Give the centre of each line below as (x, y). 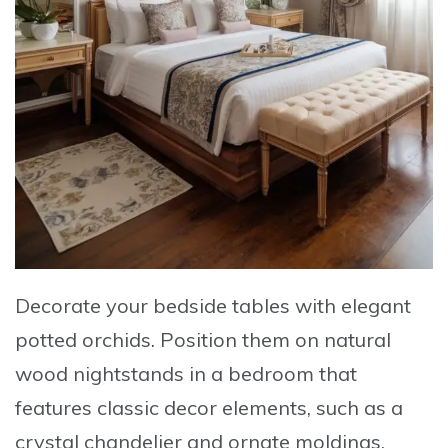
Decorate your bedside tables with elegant (213, 306)
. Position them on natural (271, 340)
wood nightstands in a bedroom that (186, 374)
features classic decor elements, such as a (209, 408)
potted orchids (83, 340)
